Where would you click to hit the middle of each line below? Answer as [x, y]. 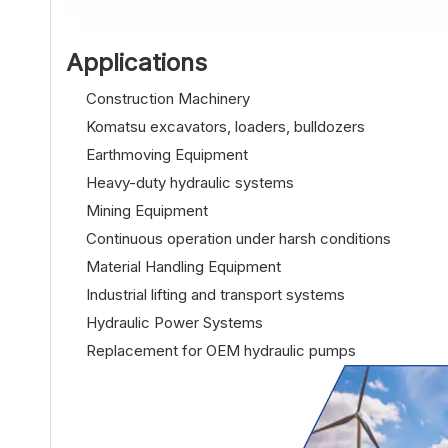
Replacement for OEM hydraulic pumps [221, 350]
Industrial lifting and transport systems [215, 294]
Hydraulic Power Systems [174, 322]
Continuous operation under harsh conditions [238, 238]
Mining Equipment [147, 210]
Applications [136, 62]
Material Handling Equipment [183, 266]
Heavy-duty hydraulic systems [190, 182]
